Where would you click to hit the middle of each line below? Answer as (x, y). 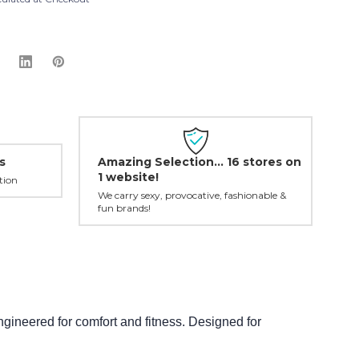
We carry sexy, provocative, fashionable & (192, 195)
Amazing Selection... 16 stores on (200, 161)
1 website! (128, 177)
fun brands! (124, 208)
